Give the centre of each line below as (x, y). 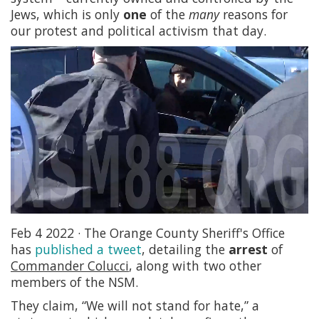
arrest (248, 250)
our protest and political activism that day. (138, 31)
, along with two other (195, 266)
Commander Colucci (70, 266)
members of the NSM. (74, 282)
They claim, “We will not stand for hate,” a (135, 306)
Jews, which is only (67, 15)
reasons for (253, 15)
